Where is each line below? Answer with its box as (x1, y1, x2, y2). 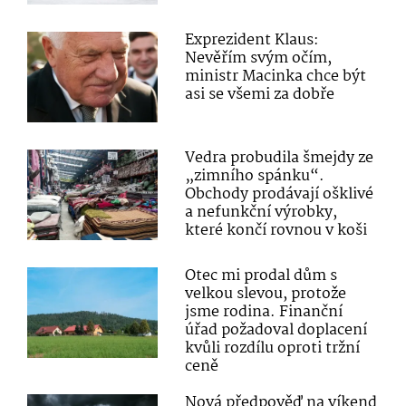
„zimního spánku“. (185, 164, 325, 189)
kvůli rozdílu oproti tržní (185, 336, 361, 362)
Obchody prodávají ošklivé (185, 182, 374, 208)
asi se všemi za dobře (185, 82, 335, 108)
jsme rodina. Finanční (185, 300, 343, 325)
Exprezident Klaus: (185, 28, 320, 53)
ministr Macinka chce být (185, 64, 367, 90)
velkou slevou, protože (185, 282, 347, 307)
